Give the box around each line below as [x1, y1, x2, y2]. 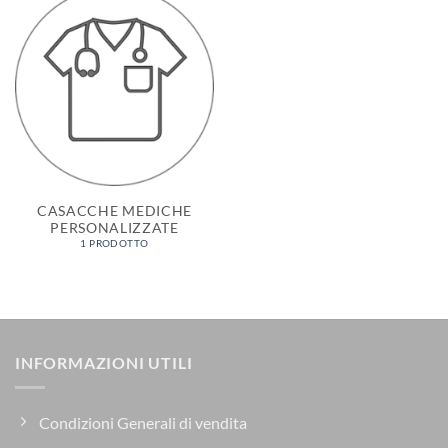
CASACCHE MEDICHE [37, 202, 192, 219]
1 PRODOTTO [80, 237, 149, 249]
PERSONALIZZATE [50, 219, 179, 236]
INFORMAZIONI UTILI [15, 353, 193, 373]
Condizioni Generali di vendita [39, 412, 247, 432]
